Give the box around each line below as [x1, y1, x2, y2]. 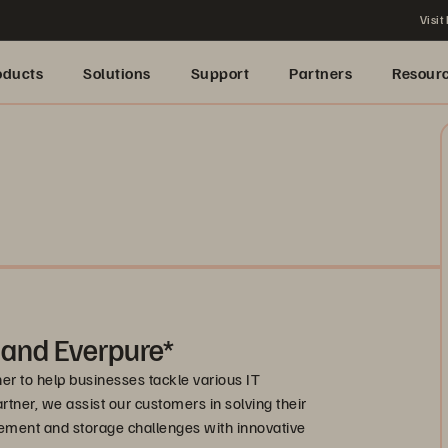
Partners [289, 63, 352, 83]
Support [190, 63, 249, 83]
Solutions [83, 63, 151, 83]
